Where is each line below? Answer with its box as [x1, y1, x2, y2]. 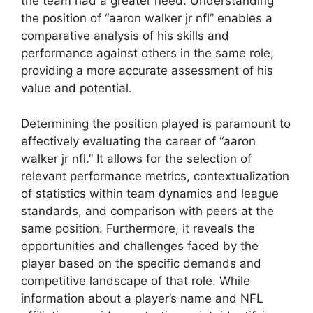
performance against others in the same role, [21, 46, 274, 61]
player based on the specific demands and [21, 256, 261, 270]
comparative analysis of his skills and [21, 29, 229, 43]
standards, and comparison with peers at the [21, 203, 274, 218]
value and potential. [21, 81, 132, 96]
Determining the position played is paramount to [21, 116, 291, 131]
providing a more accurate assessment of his [21, 64, 273, 78]
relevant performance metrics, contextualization [21, 168, 289, 183]
